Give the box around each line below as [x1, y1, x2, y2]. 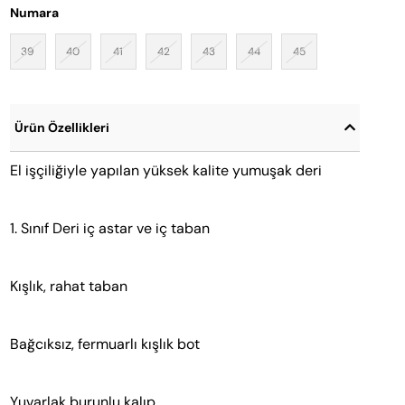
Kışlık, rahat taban [9, 277, 127, 297]
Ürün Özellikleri [14, 119, 109, 137]
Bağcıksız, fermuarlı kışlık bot [9, 334, 200, 354]
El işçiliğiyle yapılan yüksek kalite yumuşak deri [9, 161, 322, 181]
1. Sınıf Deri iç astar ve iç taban [9, 219, 210, 239]
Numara [9, 5, 59, 22]
